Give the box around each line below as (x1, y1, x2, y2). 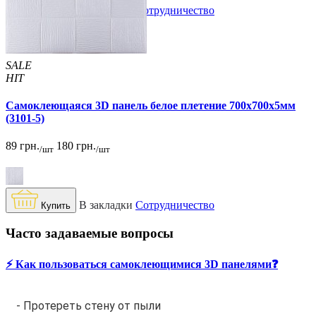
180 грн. (56, 140, 96, 152)
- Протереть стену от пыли (16, 298, 161, 312)
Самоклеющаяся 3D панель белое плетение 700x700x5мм (6, 99, 296, 112)
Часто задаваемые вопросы (6, 226, 174, 241)
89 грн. (6, 140, 39, 152)
